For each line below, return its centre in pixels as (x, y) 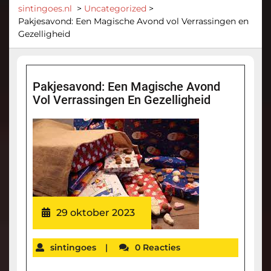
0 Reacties (157, 247)
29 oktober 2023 (95, 212)
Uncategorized (115, 8)
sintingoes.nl (45, 8)
